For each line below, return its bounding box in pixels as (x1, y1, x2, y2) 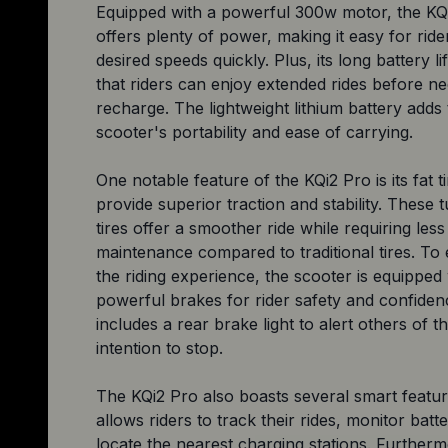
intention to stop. (96, 337, 223, 358)
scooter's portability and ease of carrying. (96, 121, 413, 142)
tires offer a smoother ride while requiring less (96, 217, 445, 238)
